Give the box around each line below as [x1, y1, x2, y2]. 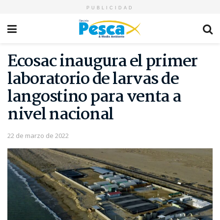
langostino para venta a [7, 84, 181, 110]
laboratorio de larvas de [7, 66, 179, 93]
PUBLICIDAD [86, 5, 134, 10]
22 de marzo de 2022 [7, 131, 69, 140]
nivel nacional [7, 102, 114, 128]
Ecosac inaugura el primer [7, 49, 197, 75]
